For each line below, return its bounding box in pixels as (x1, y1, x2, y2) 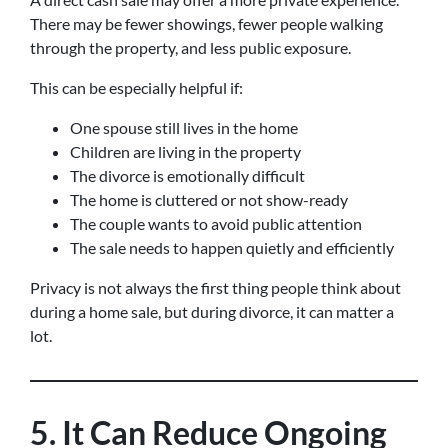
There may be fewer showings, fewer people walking (30, 14, 383, 33)
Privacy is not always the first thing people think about (30, 278, 401, 297)
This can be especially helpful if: (30, 78, 243, 97)
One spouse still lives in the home (70, 118, 298, 137)
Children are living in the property (70, 142, 301, 161)
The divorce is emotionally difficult (70, 166, 305, 185)
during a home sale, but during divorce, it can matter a (30, 302, 394, 321)
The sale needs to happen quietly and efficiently (70, 238, 394, 257)
